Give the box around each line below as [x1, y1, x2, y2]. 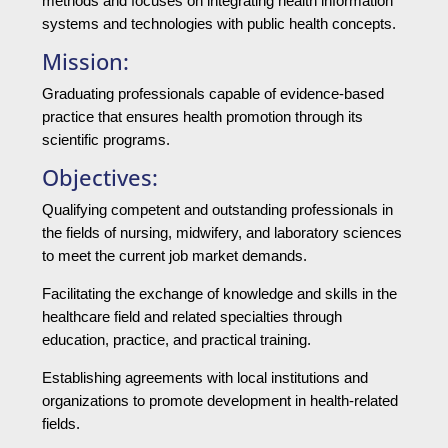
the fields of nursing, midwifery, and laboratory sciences [42, 224, 402, 242]
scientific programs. [42, 131, 170, 149]
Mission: [42, 46, 129, 77]
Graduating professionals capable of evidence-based [42, 85, 384, 103]
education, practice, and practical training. [42, 331, 311, 349]
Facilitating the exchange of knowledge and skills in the [42, 285, 397, 303]
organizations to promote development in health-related [42, 392, 398, 410]
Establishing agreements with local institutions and [42, 369, 368, 387]
